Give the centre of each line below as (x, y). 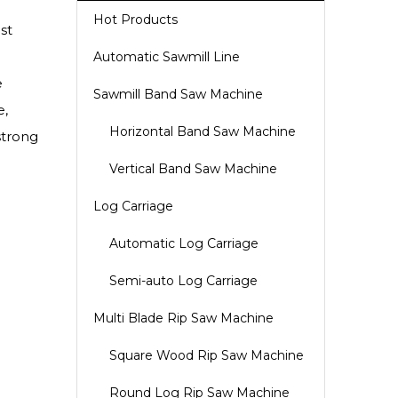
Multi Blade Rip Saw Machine (183, 318)
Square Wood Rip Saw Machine (207, 355)
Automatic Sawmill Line (167, 57)
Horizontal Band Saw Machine (203, 131)
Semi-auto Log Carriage (183, 281)
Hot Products (135, 20)
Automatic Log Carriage (184, 243)
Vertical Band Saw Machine (193, 169)
